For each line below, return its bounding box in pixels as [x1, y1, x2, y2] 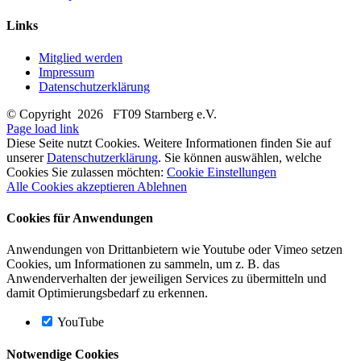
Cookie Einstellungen [167, 164, 276, 179]
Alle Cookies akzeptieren [6, 179, 137, 193]
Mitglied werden [39, 50, 122, 64]
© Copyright [6, 106, 77, 121]
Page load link [6, 121, 79, 135]
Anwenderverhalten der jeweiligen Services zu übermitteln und [6, 272, 326, 286]
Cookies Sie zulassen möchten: [6, 164, 167, 179]
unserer [6, 150, 47, 164]
